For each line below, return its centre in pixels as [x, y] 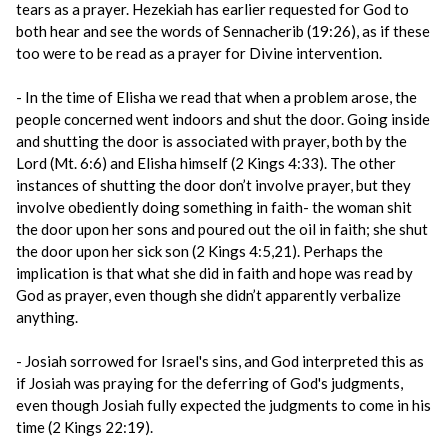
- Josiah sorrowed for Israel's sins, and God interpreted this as [220, 361]
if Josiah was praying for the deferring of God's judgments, [209, 383]
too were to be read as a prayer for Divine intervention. [199, 53]
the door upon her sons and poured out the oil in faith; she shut [222, 229]
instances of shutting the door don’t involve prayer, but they [213, 185]
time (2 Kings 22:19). [84, 427]
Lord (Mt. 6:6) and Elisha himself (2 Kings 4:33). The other [206, 163]
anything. [47, 317]
